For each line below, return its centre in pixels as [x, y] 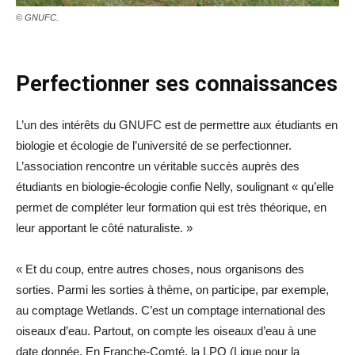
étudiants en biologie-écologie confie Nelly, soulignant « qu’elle [175, 187]
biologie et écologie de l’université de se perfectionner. [154, 146]
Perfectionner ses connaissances [177, 84]
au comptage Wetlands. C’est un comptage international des [171, 311]
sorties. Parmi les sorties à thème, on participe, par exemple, [172, 290]
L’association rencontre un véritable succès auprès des [158, 166]
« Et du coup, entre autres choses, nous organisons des [160, 269]
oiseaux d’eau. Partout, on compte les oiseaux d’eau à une [166, 331]
